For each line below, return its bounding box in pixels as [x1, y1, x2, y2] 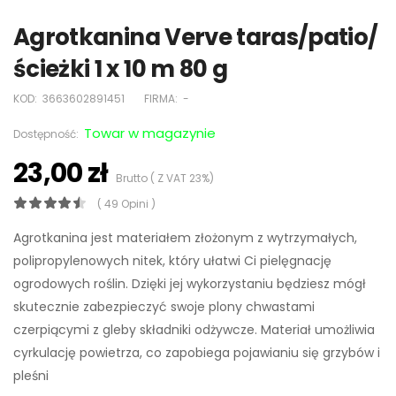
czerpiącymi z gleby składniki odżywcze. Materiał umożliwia [13, 321, 375, 339]
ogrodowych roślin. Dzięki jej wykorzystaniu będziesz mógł [13, 275, 366, 293]
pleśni [13, 367, 49, 385]
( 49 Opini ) [97, 196, 156, 212]
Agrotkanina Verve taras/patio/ [13, 21, 378, 54]
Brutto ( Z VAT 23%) [108, 171, 214, 187]
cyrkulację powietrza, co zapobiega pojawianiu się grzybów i [13, 344, 380, 362]
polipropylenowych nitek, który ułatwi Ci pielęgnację [13, 252, 331, 270]
